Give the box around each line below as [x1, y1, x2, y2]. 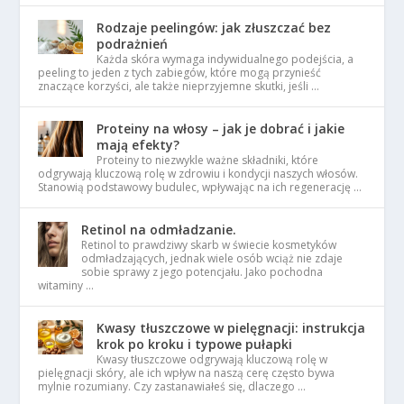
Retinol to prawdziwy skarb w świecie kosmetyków [81, 237, 337, 253]
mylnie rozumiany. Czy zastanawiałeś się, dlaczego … [38, 379, 307, 395]
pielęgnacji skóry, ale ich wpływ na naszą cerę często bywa [38, 365, 335, 381]
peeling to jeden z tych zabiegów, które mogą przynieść [38, 65, 322, 81]
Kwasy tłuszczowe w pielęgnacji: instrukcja [96, 319, 366, 337]
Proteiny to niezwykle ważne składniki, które [96, 152, 319, 169]
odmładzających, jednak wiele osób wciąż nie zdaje [81, 251, 344, 267]
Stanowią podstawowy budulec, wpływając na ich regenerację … [38, 179, 363, 196]
